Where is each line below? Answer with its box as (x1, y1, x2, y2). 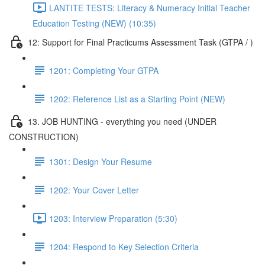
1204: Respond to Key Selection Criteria (49, 240, 199, 253)
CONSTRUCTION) (9, 131, 79, 143)
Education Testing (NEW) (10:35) (33, 17, 156, 29)
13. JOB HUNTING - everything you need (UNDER (28, 115, 216, 127)
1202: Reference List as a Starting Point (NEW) (49, 92, 225, 105)
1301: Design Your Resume (49, 155, 152, 167)
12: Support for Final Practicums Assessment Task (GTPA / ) (28, 35, 253, 48)
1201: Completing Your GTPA (49, 64, 159, 76)
